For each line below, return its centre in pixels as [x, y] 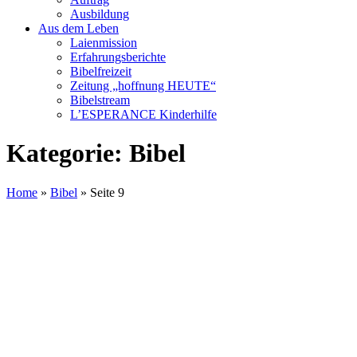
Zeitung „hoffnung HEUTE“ [143, 86]
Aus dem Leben [78, 28]
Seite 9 [107, 192]
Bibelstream [100, 100]
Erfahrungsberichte [118, 57]
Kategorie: [68, 153]
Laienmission [104, 43]
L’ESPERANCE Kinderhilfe [143, 114]
